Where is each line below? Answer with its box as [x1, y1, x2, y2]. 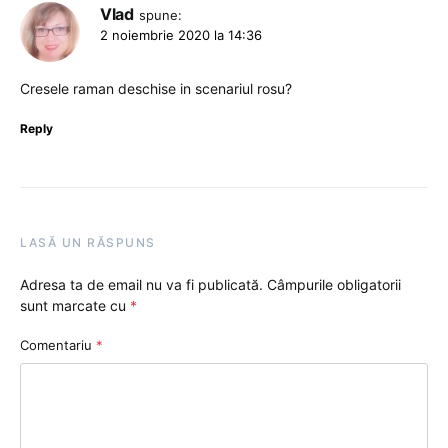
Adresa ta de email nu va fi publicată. [20, 276, 263, 294]
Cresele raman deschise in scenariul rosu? [20, 80, 292, 98]
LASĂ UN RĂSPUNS [20, 235, 156, 251]
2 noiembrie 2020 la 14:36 [100, 27, 262, 44]
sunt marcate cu [20, 297, 130, 315]
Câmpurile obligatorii [267, 276, 401, 294]
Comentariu [20, 337, 96, 354]
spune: [138, 7, 182, 24]
